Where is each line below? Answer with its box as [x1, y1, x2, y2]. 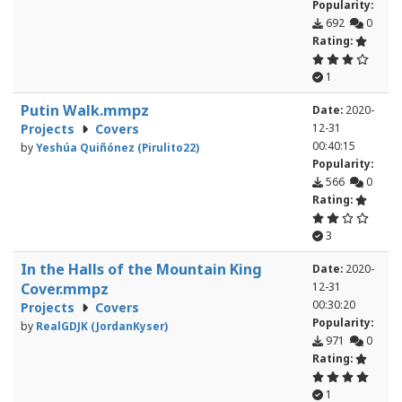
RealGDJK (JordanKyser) [36, 319, 168, 334]
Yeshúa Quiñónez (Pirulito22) [36, 140, 199, 155]
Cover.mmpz [21, 279, 109, 300]
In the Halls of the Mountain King [21, 259, 262, 280]
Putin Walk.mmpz [21, 100, 149, 121]
